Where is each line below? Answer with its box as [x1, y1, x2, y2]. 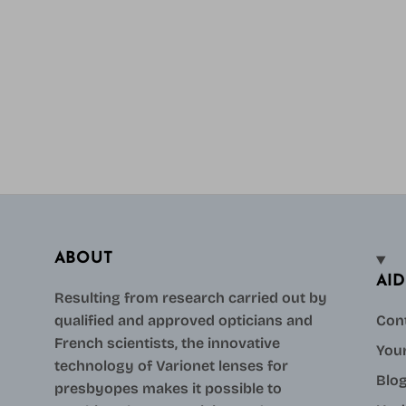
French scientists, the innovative [54, 333, 280, 352]
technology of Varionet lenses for [54, 356, 288, 374]
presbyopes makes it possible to [54, 379, 282, 397]
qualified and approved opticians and [54, 311, 313, 329]
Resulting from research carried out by [54, 288, 327, 306]
